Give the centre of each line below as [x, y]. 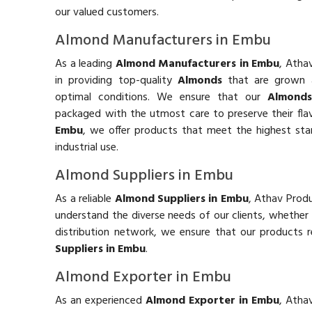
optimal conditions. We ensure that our [162, 97]
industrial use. [87, 147]
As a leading [85, 64]
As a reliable [85, 199]
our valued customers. [107, 12]
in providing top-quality [116, 80]
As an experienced [101, 301]
